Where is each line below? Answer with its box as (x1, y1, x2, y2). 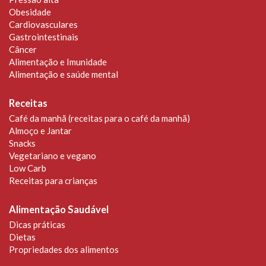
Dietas (9, 231, 36, 242)
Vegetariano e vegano (9, 150, 96, 161)
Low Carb (9, 162, 46, 173)
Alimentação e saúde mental (9, 68, 118, 80)
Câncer (9, 43, 37, 55)
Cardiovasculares (9, 18, 78, 30)
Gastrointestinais (9, 31, 78, 42)
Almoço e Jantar (9, 125, 72, 136)
